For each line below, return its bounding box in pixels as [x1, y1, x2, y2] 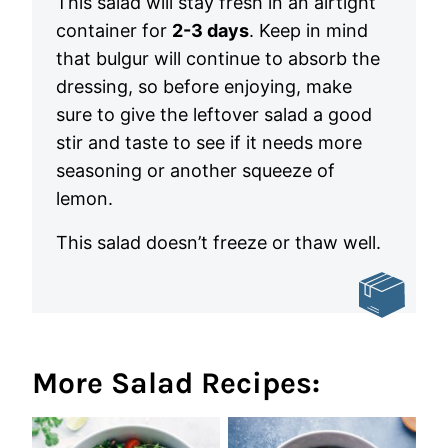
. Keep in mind [249, 20, 368, 41]
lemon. [56, 188, 113, 209]
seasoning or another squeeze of [56, 160, 335, 181]
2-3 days [172, 20, 249, 41]
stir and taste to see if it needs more [56, 132, 362, 153]
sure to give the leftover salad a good [56, 104, 372, 125]
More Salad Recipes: [32, 365, 320, 401]
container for [56, 20, 172, 41]
